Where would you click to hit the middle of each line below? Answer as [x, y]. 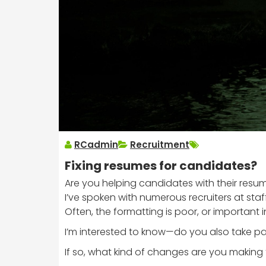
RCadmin [96, 145]
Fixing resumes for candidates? [161, 166]
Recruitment [160, 145]
